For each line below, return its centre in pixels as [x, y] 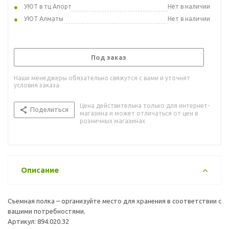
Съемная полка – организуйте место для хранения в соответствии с [114, 201]
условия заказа [37, 85]
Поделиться [49, 109]
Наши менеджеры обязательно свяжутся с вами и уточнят [102, 78]
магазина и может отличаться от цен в [139, 113]
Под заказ [109, 57]
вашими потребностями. [47, 211]
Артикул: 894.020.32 [38, 221]
